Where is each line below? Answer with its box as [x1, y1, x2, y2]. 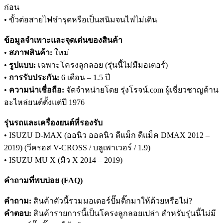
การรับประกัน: [9, 73, 59, 82]
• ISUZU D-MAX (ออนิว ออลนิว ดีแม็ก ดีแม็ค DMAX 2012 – [4, 131, 210, 140]
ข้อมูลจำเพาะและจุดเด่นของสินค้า [4, 36, 122, 45]
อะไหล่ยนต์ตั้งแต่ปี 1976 [4, 98, 85, 107]
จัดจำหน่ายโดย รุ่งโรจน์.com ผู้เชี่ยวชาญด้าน [64, 86, 219, 95]
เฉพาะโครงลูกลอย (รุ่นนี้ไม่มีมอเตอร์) [36, 61, 168, 70]
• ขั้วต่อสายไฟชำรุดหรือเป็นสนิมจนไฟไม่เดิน [4, 15, 157, 24]
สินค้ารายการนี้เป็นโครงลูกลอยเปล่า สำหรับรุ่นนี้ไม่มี [31, 209, 216, 218]
